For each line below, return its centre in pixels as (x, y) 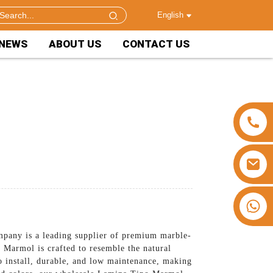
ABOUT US (75, 44)
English (170, 15)
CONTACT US (156, 44)
